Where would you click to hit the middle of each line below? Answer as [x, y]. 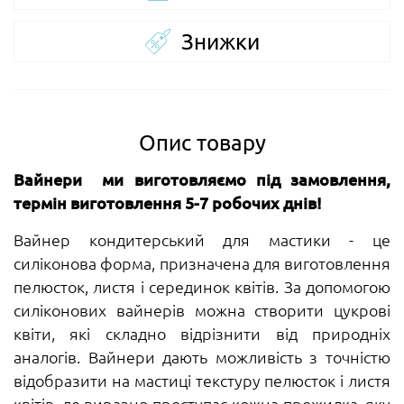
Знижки [220, 41]
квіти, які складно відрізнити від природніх [202, 333]
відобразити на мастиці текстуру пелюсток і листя [202, 380]
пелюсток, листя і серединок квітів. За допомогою [202, 286]
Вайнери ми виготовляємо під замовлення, [202, 179]
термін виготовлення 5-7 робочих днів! [168, 202]
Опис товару [202, 142]
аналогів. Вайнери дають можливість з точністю [202, 356]
